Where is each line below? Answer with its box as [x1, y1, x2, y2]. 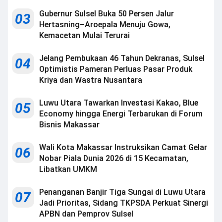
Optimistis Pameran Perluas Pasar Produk [39, 64, 192, 74]
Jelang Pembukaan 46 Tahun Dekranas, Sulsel [39, 53, 205, 63]
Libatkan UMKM [39, 164, 97, 174]
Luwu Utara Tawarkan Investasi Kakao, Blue [39, 98, 198, 108]
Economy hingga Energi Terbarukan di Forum [39, 109, 203, 118]
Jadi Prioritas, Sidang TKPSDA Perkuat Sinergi [39, 198, 208, 208]
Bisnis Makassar [39, 119, 100, 129]
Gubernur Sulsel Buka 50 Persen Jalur [39, 8, 174, 18]
